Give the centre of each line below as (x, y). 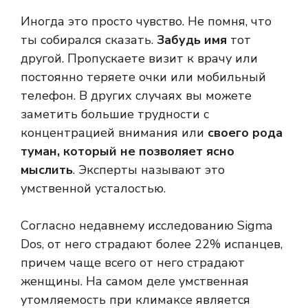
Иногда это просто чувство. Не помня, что (146, 22)
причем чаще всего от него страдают (133, 263)
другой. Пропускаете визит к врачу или (139, 59)
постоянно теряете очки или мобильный (143, 77)
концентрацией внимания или (114, 133)
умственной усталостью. (93, 189)
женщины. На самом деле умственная (135, 282)
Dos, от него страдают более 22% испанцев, (152, 244)
